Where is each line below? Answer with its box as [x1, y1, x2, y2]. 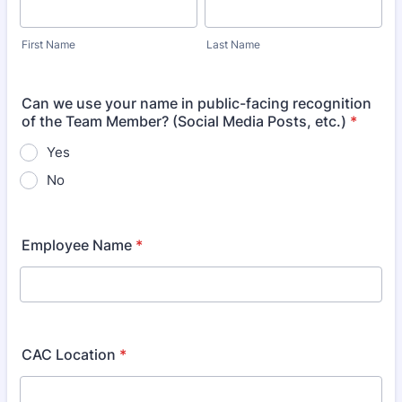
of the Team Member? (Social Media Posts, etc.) [22, 112, 346, 130]
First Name [22, 38, 75, 51]
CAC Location [22, 345, 116, 363]
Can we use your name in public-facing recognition [22, 94, 371, 112]
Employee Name [22, 236, 132, 254]
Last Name [206, 38, 260, 51]
